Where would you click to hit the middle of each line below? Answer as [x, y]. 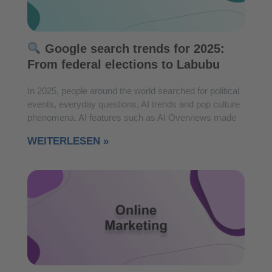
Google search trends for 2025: [133, 48]
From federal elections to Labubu [124, 64]
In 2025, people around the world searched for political [133, 90]
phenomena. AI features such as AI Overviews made [132, 117]
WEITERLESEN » [68, 141]
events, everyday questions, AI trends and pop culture [134, 104]
